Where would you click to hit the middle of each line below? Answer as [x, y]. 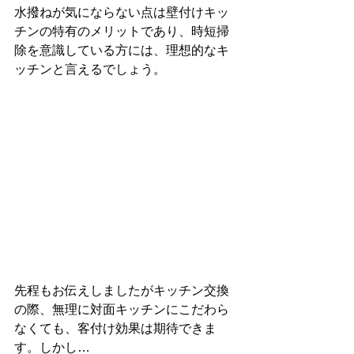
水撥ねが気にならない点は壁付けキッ [122, 12]
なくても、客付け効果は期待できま [115, 328]
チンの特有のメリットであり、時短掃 [122, 31]
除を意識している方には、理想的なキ [122, 50]
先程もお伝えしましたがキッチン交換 [122, 290]
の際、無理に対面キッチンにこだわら [122, 309]
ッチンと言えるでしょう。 [90, 69]
